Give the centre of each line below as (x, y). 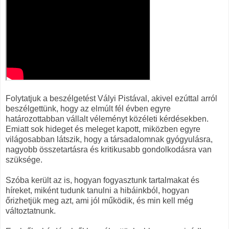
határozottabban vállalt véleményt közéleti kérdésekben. (107, 119)
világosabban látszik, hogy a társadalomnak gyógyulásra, (109, 139)
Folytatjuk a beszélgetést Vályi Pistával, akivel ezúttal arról (111, 98)
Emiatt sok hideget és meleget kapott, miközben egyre (103, 129)
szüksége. (24, 159)
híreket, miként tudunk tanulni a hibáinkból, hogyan (97, 190)
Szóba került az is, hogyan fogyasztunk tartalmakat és (102, 180)
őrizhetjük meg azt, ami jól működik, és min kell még (99, 200)
